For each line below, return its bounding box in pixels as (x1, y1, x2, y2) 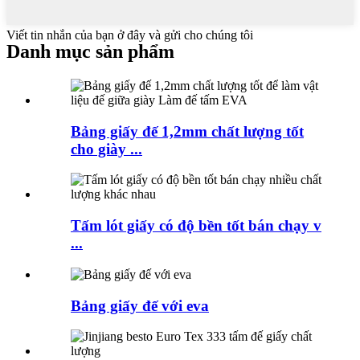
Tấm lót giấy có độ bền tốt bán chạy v (71, 217, 321, 235)
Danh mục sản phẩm (6, 41, 174, 63)
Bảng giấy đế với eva (71, 297, 209, 314)
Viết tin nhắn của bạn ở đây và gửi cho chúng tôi (6, 28, 253, 43)
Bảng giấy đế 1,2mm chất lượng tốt (71, 122, 304, 140)
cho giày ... (71, 140, 142, 157)
